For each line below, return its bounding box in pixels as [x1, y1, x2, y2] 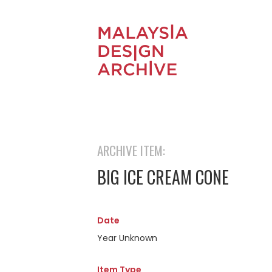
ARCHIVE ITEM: [97, 141, 165, 160]
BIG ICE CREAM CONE [97, 165, 229, 189]
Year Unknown [97, 232, 157, 244]
